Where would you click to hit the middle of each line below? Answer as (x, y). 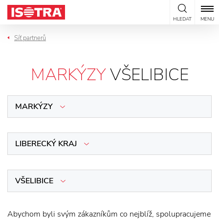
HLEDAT (182, 19)
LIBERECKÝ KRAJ (46, 144)
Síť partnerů (30, 38)
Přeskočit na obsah (33, 7)
